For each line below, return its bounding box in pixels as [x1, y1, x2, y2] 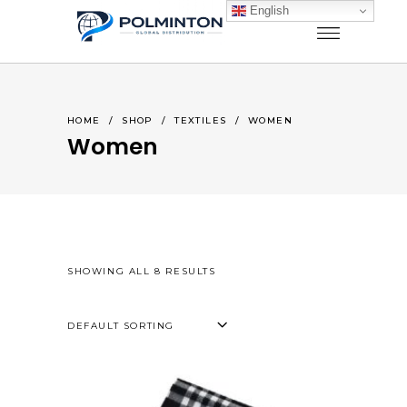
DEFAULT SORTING [67, 320, 174, 332]
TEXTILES [174, 114, 227, 127]
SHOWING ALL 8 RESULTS [67, 265, 216, 277]
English [246, 3, 290, 17]
